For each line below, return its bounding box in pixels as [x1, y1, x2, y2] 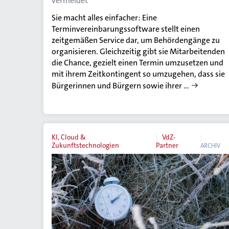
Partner [155, 141, 178, 150]
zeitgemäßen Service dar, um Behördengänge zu [52, 34, 220, 45]
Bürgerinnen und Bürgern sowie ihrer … [52, 80, 189, 91]
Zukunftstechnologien [52, 141, 119, 150]
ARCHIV [200, 141, 220, 150]
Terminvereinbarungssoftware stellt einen [52, 23, 200, 34]
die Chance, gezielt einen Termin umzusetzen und [52, 57, 223, 68]
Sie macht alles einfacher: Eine [52, 12, 157, 23]
